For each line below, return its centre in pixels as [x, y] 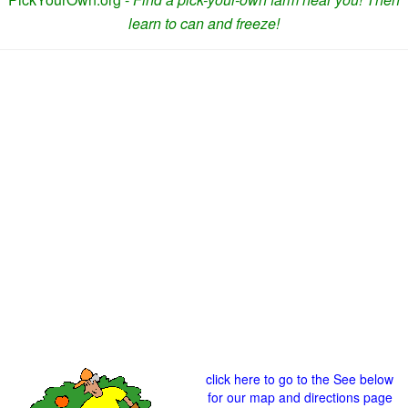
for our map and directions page [300, 397]
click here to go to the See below [300, 379]
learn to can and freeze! [204, 23]
